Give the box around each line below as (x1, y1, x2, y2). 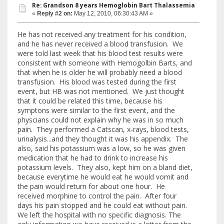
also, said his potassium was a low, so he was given (17, 143, 185, 153)
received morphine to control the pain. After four (17, 191, 176, 201)
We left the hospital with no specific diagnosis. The (17, 210, 181, 220)
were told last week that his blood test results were (17, 48, 183, 58)
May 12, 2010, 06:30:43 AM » (72, 9, 153, 17)
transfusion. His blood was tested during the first (17, 77, 176, 87)
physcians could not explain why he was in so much (17, 115, 183, 125)
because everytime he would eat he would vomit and (17, 172, 188, 182)
